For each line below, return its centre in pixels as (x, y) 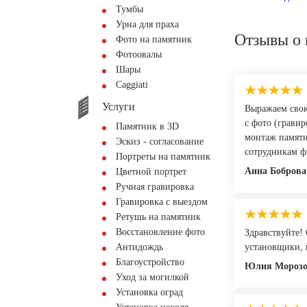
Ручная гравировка (155, 187)
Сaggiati (132, 85)
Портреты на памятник (163, 157)
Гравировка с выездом (162, 202)
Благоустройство (150, 262)
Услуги (119, 106)
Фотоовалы (139, 54)
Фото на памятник (154, 39)
